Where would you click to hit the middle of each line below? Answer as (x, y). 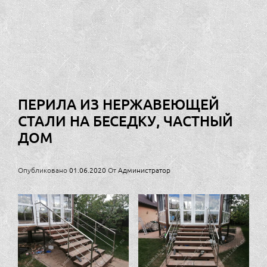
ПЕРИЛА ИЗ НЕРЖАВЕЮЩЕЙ (119, 104)
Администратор (144, 170)
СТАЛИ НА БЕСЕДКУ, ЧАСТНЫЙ (125, 120)
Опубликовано (44, 170)
